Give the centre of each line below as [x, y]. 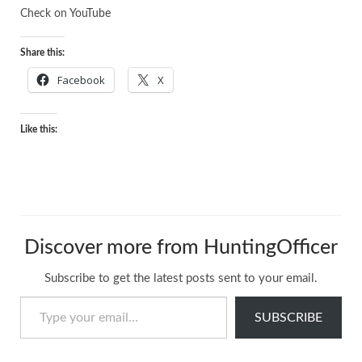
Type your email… [37, 296]
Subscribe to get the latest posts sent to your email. [181, 279]
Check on [45, 14]
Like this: [39, 130]
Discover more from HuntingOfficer [181, 248]
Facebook [81, 80]
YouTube [90, 14]
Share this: [42, 53]
